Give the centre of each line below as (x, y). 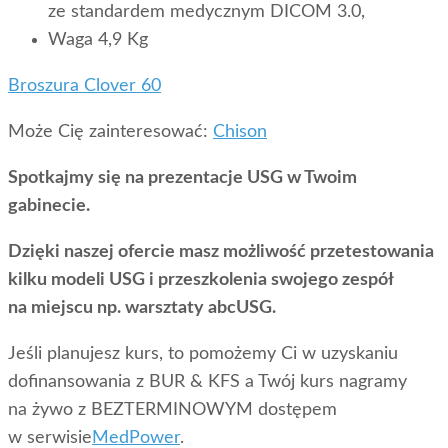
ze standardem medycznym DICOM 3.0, (206, 12)
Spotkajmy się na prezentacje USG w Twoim (182, 178)
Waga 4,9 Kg (98, 40)
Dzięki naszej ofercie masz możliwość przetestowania (221, 252)
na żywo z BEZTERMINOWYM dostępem (172, 410)
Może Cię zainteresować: (110, 132)
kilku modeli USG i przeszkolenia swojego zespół (200, 280)
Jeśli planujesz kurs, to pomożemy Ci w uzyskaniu (203, 354)
